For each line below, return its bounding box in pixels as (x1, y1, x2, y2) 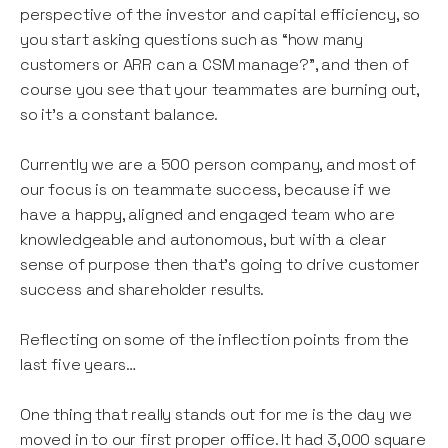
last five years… (20, 354, 137, 376)
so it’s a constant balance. (20, 104, 219, 126)
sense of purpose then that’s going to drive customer (20, 254, 420, 276)
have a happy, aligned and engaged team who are (20, 204, 395, 226)
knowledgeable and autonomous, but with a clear (20, 229, 387, 251)
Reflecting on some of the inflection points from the (20, 329, 409, 351)
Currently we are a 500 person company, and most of (20, 154, 417, 176)
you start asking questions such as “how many (20, 29, 364, 51)
